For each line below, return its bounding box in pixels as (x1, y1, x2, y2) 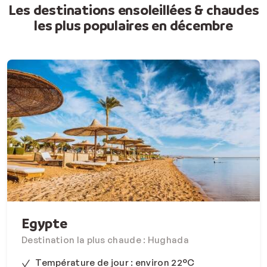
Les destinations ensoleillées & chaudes (8, 1, 259, 19)
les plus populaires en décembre (34, 17, 233, 35)
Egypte (21, 215, 67, 232)
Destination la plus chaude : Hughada (21, 234, 189, 246)
